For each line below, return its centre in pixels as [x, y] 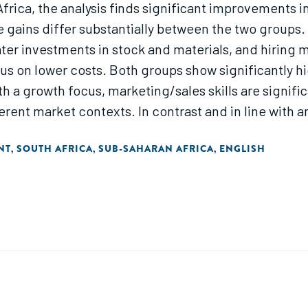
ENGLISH [242, 148]
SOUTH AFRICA [55, 148]
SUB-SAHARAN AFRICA [156, 148]
